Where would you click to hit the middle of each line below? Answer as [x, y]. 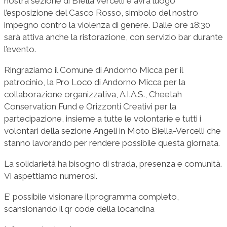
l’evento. [20, 49]
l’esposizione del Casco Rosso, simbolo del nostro [101, 12]
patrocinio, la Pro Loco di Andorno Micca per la [95, 82]
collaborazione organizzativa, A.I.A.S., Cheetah [93, 94]
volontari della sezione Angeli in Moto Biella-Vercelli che [112, 130]
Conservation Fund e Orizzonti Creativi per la [90, 106]
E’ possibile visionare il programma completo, [91, 196]
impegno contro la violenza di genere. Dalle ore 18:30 [107, 25]
